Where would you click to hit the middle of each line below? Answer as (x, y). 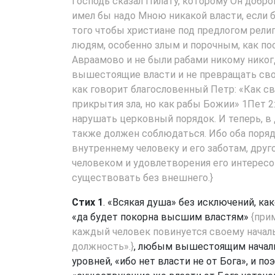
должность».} (103, 246)
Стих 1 (87, 202)
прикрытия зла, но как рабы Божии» (157, 104)
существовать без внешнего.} (142, 178)
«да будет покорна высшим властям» (161, 217)
